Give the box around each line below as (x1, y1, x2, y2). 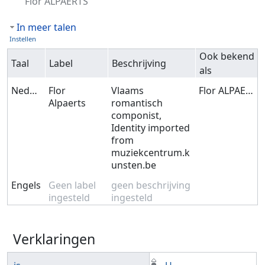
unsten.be (111, 159, 157, 172)
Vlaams (111, 84, 144, 98)
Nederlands (30, 84, 38, 98)
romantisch (111, 96, 163, 110)
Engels (11, 179, 41, 192)
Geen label (49, 179, 96, 192)
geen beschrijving (111, 179, 191, 192)
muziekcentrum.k (111, 146, 190, 160)
